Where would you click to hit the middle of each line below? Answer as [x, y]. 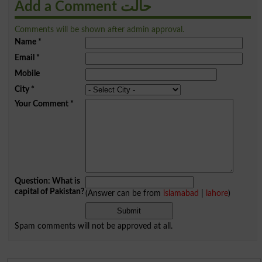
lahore [217, 193]
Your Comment [41, 104]
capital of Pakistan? [49, 191]
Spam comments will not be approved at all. [93, 226]
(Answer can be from [124, 193]
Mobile [27, 73]
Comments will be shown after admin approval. [99, 29]
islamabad [181, 193]
